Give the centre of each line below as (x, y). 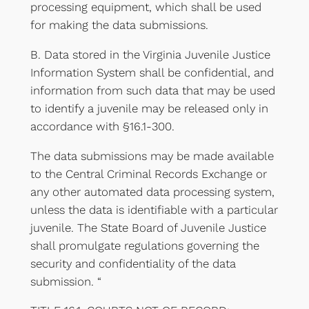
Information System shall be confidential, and (152, 72)
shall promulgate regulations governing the (144, 245)
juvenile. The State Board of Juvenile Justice (148, 227)
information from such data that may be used (152, 90)
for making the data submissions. (119, 25)
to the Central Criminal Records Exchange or (148, 173)
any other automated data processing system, (152, 191)
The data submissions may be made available (152, 156)
